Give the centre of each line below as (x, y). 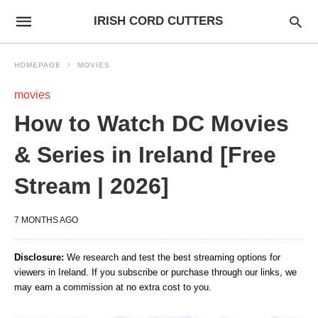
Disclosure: (39, 257)
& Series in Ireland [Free (145, 155)
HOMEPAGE (38, 65)
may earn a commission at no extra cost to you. (113, 287)
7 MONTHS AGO (46, 220)
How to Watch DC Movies (152, 124)
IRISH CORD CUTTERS (158, 21)
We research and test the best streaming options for (172, 257)
